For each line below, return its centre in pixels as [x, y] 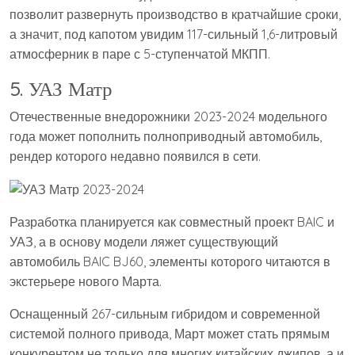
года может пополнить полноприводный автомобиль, [166, 136]
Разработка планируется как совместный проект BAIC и [172, 222]
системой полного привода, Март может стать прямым [170, 334]
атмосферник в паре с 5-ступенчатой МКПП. [140, 53]
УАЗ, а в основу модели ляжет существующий [144, 242]
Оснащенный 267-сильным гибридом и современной [165, 314]
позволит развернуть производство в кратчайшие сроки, [175, 14]
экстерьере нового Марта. [86, 282]
